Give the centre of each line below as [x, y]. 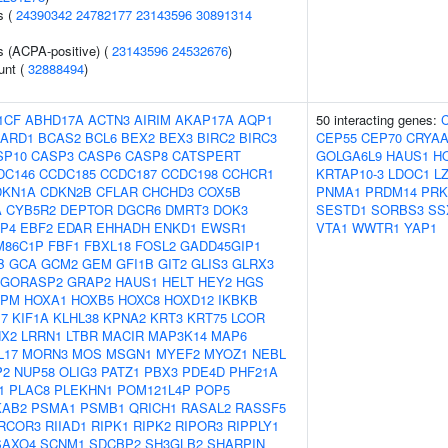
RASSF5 [260, 407]
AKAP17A [204, 119]
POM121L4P [154, 389]
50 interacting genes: [378, 119]
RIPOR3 [199, 425]
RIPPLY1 [253, 425]
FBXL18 [107, 245]
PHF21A [253, 371]
